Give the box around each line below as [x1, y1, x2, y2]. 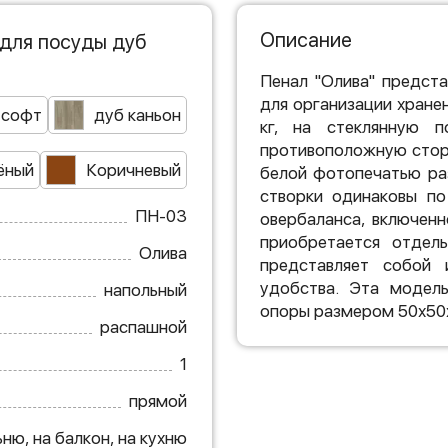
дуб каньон [93, 104, 181, 125]
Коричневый [85, 159, 181, 180]
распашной [99, 316, 187, 337]
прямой [128, 390, 187, 411]
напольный [103, 279, 187, 300]
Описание [259, 27, 352, 52]
